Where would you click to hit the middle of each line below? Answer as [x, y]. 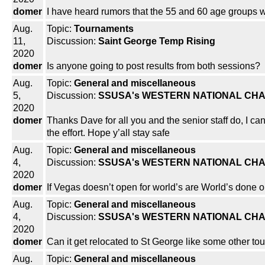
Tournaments [104, 29]
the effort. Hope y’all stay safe [108, 133]
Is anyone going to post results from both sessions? [153, 66]
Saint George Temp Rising [157, 41]
